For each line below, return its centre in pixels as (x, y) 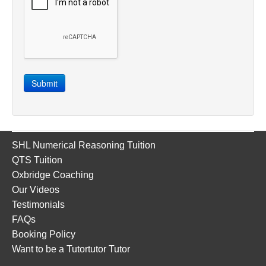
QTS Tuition (37, 160)
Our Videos (36, 190)
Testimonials (38, 205)
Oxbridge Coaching (53, 175)
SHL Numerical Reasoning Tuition (84, 145)
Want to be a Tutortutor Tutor (71, 249)
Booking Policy (44, 235)
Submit (45, 83)
